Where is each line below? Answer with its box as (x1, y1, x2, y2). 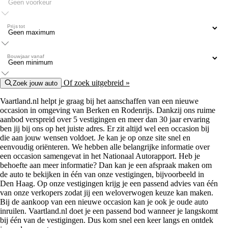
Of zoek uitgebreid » (61, 78, 130, 87)
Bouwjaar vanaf (7, 53, 44, 59)
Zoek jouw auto (12, 79, 58, 87)
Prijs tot (7, 23, 25, 29)
